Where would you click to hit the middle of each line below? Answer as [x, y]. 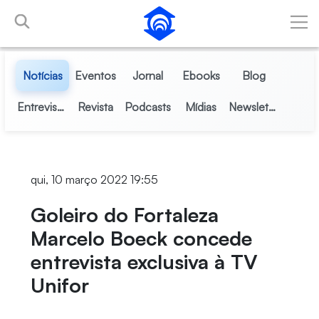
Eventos [95, 75]
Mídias [201, 107]
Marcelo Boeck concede [141, 238]
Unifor [59, 285]
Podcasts [148, 107]
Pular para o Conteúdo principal [84, 14]
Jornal [148, 75]
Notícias [42, 75]
